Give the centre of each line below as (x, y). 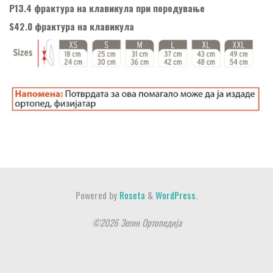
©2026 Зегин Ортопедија (136, 223)
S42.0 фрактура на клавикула (72, 26)
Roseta (131, 195)
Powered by (96, 195)
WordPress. (176, 195)
